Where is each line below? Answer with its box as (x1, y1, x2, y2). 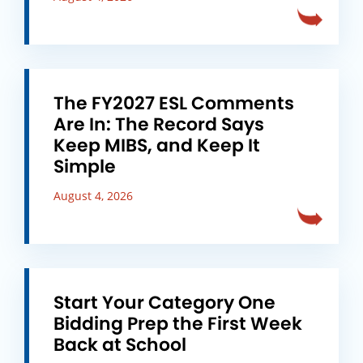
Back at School (53, 332, 186, 357)
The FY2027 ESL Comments (53, 91, 294, 116)
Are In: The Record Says (53, 112, 264, 137)
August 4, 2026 (53, 188, 133, 203)
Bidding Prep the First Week (53, 311, 302, 336)
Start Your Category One (53, 290, 275, 315)
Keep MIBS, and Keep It (53, 133, 260, 158)
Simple (53, 154, 116, 179)
